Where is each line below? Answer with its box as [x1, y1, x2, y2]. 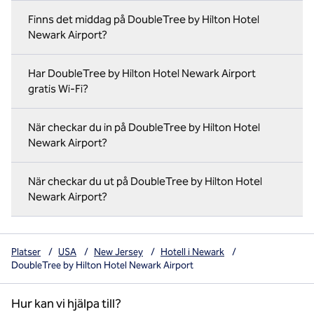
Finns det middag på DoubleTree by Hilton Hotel [28, 13, 259, 26]
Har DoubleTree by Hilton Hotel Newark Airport [28, 67, 256, 80]
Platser [11, 246, 41, 258]
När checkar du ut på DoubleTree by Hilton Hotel [28, 175, 262, 188]
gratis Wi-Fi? [28, 82, 88, 95]
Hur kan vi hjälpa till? [11, 296, 121, 311]
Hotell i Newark [161, 246, 224, 258]
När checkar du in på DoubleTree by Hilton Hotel [28, 121, 260, 134]
